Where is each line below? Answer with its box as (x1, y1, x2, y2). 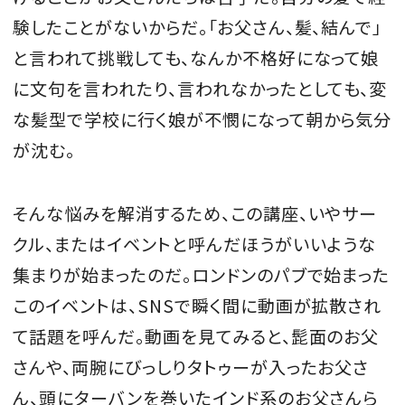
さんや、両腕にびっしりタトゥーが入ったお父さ (13, 353, 370, 380)
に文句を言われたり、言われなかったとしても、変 (13, 76, 388, 102)
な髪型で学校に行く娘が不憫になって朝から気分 (13, 107, 392, 133)
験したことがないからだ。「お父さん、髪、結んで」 (13, 14, 382, 41)
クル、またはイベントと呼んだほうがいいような (13, 231, 377, 257)
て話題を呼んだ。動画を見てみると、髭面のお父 (13, 323, 380, 349)
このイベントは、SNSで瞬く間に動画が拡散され (13, 292, 382, 318)
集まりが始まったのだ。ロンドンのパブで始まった (13, 261, 391, 287)
